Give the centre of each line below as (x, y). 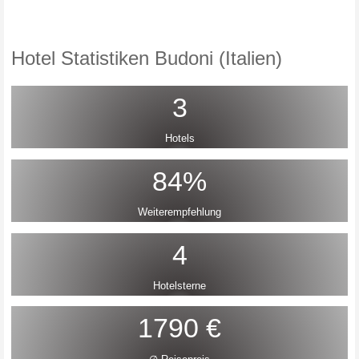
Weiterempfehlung (179, 212)
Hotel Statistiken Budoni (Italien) (146, 58)
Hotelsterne (179, 286)
